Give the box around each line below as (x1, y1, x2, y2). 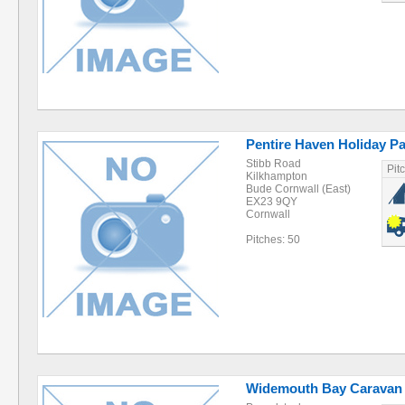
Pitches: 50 (246, 233, 300, 246)
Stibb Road (246, 157, 301, 170)
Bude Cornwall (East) (246, 183, 351, 195)
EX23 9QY (246, 195, 297, 208)
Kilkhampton (246, 170, 307, 183)
